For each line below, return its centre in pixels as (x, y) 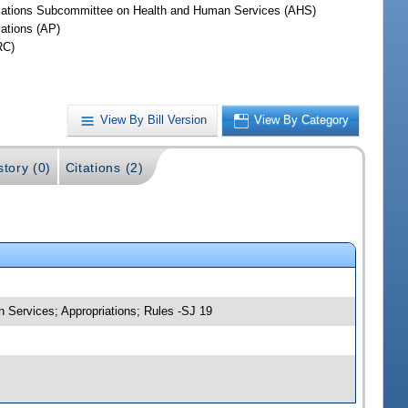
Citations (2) (104, 167)
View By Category (302, 120)
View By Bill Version (154, 120)
